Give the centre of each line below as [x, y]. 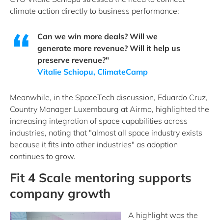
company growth [60, 193]
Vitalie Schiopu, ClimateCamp [92, 72]
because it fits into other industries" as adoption [94, 144]
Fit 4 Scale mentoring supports [101, 178]
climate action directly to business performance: [95, 11]
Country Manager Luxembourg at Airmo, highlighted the [110, 109]
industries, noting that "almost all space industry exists [106, 133]
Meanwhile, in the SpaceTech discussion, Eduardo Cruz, [109, 97]
